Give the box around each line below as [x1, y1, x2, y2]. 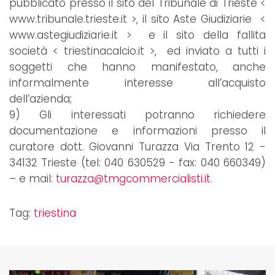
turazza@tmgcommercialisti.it [56, 171, 211, 187]
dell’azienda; [9, 91, 93, 107]
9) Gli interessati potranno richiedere [9, 107, 266, 123]
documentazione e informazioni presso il [9, 123, 266, 139]
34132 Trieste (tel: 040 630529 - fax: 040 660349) [9, 155, 266, 171]
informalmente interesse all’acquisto [9, 76, 266, 91]
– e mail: [9, 171, 56, 187]
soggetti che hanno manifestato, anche [9, 60, 266, 75]
